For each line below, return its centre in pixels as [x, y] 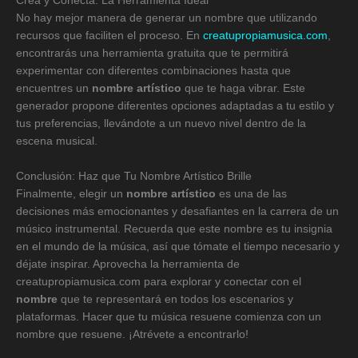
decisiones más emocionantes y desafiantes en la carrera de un [177, 211]
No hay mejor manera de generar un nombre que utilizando [167, 18]
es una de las [251, 193]
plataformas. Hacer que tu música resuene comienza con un [169, 316]
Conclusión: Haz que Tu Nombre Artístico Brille [134, 176]
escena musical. [57, 141]
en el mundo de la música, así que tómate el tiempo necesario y [178, 246]
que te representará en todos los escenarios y [175, 299]
